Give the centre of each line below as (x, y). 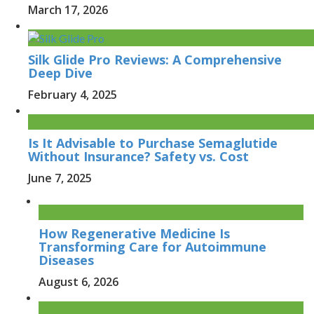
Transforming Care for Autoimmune (152, 246)
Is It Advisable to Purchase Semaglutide (153, 143)
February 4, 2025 (73, 94)
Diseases (66, 260)
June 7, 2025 (60, 178)
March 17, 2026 (68, 9)
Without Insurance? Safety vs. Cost (138, 156)
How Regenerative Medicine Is (134, 233)
